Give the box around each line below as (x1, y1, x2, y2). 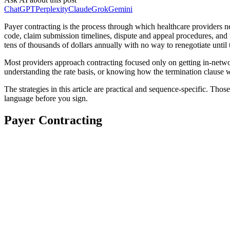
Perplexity (35, 4, 68, 13)
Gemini (108, 4, 132, 13)
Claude (68, 4, 91, 13)
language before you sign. (4, 93, 88, 103)
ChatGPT (4, 4, 35, 13)
